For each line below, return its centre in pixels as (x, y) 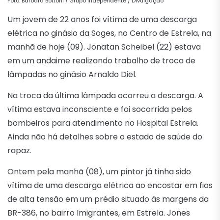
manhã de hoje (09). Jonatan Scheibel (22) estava (104, 47)
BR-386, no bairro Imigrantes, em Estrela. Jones (99, 213)
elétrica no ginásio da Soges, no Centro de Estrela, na (109, 33)
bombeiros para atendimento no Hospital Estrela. (103, 123)
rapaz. (19, 151)
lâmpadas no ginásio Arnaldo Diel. (72, 75)
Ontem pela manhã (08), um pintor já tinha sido (99, 172)
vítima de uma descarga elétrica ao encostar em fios (110, 186)
